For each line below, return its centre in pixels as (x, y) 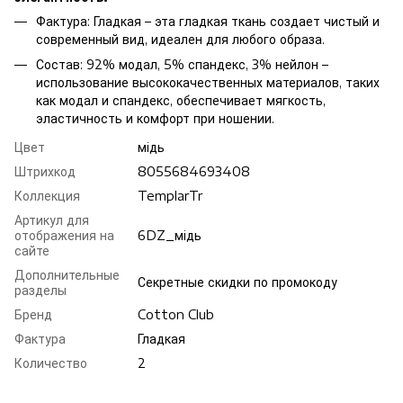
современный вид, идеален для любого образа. (180, 39)
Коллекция (47, 196)
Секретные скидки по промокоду (237, 282)
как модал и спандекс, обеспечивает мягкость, (181, 101)
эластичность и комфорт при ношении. (155, 119)
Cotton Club (176, 315)
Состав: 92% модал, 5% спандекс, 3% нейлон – (182, 65)
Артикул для (52, 220)
